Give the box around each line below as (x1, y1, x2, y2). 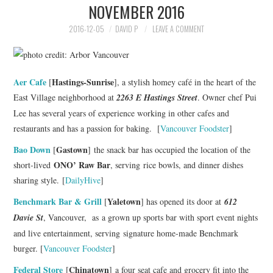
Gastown (56, 143, 88, 156)
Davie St (13, 211, 44, 224)
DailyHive (65, 174, 101, 186)
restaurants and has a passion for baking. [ (13, 122, 161, 134)
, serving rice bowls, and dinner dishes (110, 158, 244, 171)
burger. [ (13, 242, 44, 254)
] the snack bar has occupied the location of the (88, 143, 251, 155)
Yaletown (107, 194, 141, 208)
